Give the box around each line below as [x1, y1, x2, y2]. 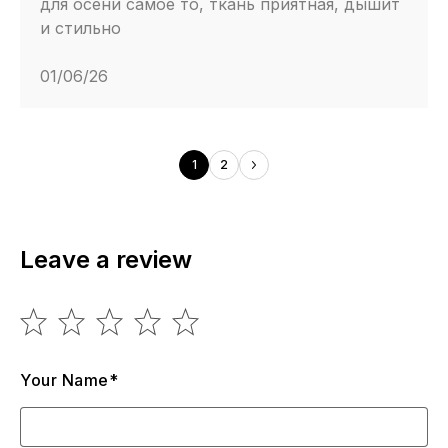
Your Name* [20, 370, 118, 391]
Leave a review [20, 245, 192, 275]
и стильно [40, 18, 121, 39]
